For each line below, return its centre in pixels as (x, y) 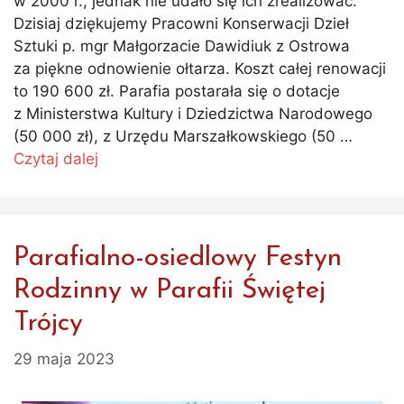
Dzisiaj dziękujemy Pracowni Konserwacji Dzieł (181, 24)
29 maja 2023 (64, 358)
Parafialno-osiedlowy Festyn (178, 259)
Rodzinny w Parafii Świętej (170, 291)
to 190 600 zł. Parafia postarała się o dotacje (177, 92)
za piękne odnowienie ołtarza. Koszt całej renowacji (200, 69)
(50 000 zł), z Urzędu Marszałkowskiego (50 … (183, 137)
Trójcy (48, 324)
